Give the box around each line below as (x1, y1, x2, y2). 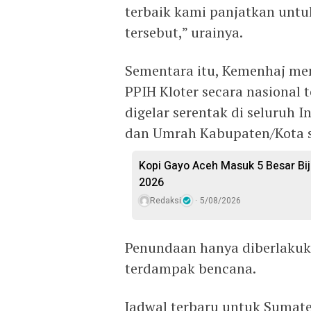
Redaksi (150, 194, 181, 207)
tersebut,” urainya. (125, 22, 243, 42)
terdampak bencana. (125, 258, 256, 278)
